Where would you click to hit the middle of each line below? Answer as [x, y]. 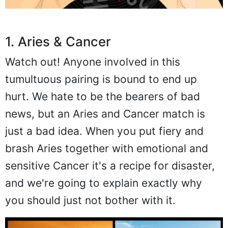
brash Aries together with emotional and [107, 148]
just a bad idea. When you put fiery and [104, 131]
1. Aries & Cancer [58, 41]
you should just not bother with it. [90, 200]
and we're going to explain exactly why [104, 183]
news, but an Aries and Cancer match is [105, 113]
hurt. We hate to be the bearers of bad [103, 96]
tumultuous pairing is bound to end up [101, 79]
